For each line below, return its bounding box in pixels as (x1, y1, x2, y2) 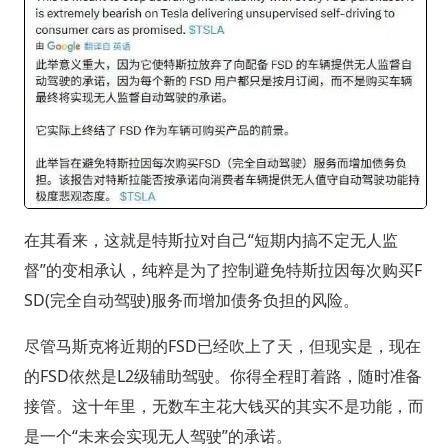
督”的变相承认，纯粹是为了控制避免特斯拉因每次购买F (23, 259, 422, 282)
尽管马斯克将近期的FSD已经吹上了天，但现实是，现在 (23, 335, 421, 358)
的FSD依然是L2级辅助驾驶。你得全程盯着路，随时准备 (23, 365, 422, 388)
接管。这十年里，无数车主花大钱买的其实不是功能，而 (23, 395, 424, 418)
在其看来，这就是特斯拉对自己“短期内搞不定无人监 (23, 229, 398, 252)
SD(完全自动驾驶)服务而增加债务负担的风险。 (23, 289, 359, 312)
